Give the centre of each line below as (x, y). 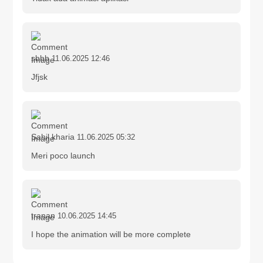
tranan (43, 215)
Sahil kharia (53, 136)
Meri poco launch (63, 155)
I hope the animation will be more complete (111, 234)
